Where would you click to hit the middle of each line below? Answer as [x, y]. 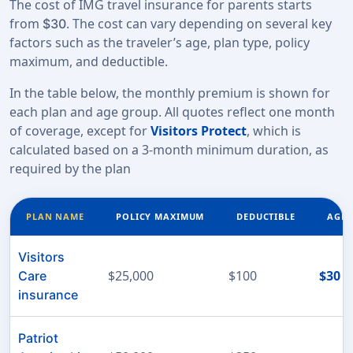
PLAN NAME [55, 217]
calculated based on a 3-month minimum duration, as [169, 150]
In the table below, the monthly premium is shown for [170, 93]
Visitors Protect [199, 131]
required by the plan [70, 169]
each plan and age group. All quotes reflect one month [172, 112]
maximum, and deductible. [89, 62]
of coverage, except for [80, 131]
